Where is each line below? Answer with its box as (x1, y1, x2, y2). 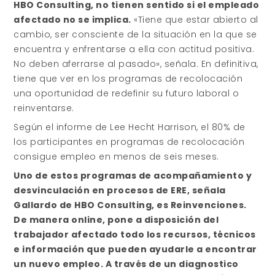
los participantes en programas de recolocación (14, 136, 245, 148)
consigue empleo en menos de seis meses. (14, 150, 219, 163)
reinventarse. (14, 102, 74, 114)
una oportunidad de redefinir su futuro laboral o (14, 87, 239, 99)
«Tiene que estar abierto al (131, 14, 258, 26)
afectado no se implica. (14, 14, 131, 26)
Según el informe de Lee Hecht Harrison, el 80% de (14, 121, 246, 133)
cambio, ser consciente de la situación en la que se (14, 28, 257, 41)
